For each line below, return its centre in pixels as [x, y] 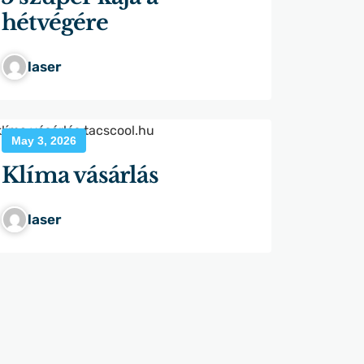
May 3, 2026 [44, 140]
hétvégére [55, 22]
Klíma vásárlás [80, 175]
